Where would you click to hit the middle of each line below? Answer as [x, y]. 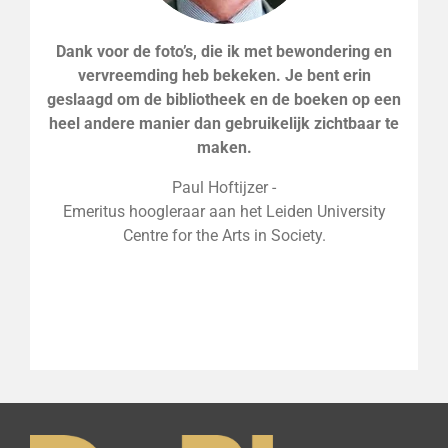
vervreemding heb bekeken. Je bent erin [224, 75]
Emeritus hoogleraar [135, 212]
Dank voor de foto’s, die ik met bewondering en [224, 51]
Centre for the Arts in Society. [224, 236]
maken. [224, 147]
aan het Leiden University [297, 212]
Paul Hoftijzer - [224, 188]
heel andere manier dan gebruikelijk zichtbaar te [224, 123]
